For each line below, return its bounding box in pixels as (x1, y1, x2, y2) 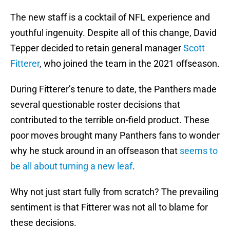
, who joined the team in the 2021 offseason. (40, 58, 220, 69)
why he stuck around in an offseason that (10, 145, 180, 157)
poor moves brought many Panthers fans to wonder (10, 130, 220, 141)
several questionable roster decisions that (10, 99, 180, 110)
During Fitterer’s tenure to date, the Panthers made (10, 84, 217, 95)
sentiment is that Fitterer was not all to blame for (10, 202, 208, 213)
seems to (180, 145, 218, 157)
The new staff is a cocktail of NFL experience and (10, 12, 210, 23)
